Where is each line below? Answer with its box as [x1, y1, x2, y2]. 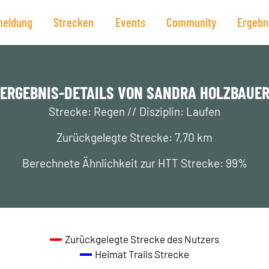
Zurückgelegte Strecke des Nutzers [65, 233, 219, 245]
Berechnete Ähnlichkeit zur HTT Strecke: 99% [22, 156, 247, 170]
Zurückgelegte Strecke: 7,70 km [56, 130, 213, 144]
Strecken [53, 14, 94, 29]
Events [115, 14, 145, 29]
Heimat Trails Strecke [95, 248, 189, 260]
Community [166, 14, 216, 29]
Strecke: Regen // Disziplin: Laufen [49, 104, 220, 118]
